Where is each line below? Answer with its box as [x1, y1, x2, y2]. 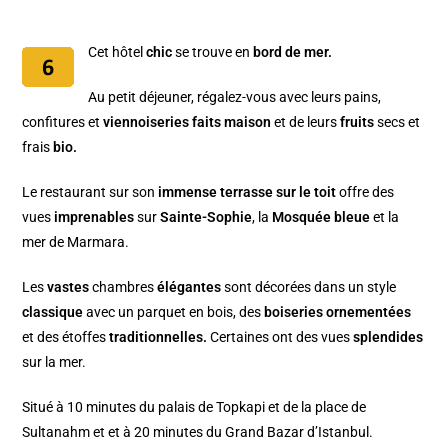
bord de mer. [253, 44, 333, 60]
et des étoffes [22, 329, 110, 345]
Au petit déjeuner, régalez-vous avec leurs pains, [88, 89, 382, 105]
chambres [89, 279, 158, 295]
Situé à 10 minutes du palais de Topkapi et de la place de [22, 399, 367, 415]
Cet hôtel [88, 44, 147, 60]
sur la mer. [22, 354, 87, 370]
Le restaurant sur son [22, 184, 159, 200]
